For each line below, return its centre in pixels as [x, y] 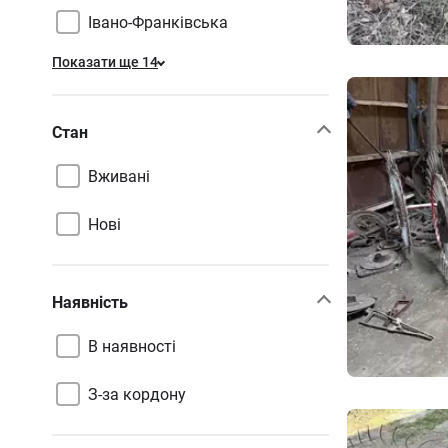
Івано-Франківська [158, 22]
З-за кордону [137, 394]
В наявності [132, 346]
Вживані [119, 176]
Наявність [90, 302]
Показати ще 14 [105, 62]
